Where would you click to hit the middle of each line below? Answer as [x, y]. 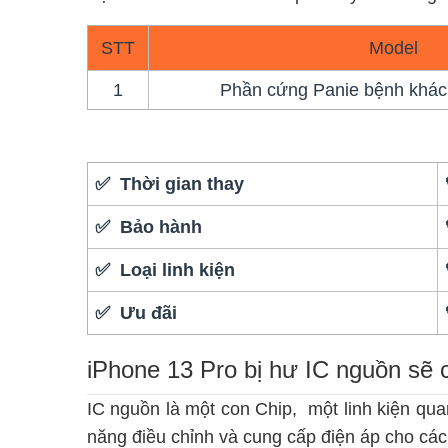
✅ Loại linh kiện [165, 269]
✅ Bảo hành [149, 226]
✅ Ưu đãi [136, 312]
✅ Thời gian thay [170, 183]
